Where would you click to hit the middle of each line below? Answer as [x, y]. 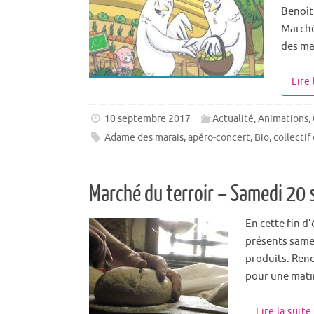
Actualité [233, 119]
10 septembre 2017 [148, 119]
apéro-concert [219, 138]
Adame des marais [144, 138]
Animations [284, 119]
